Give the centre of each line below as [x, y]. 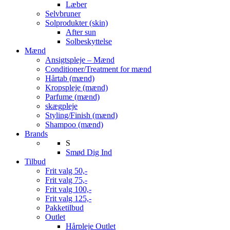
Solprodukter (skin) [76, 23]
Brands [36, 134]
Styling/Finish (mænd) [81, 115]
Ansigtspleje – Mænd [80, 60]
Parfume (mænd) [72, 97]
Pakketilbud [64, 208]
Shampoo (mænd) [74, 124]
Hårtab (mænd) [70, 78]
